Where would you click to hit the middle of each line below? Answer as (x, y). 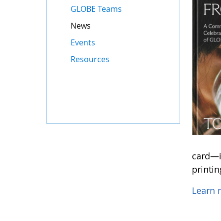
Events (83, 42)
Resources (90, 59)
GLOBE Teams (96, 9)
